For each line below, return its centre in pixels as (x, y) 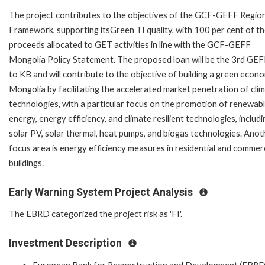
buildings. (26, 163)
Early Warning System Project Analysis (102, 192)
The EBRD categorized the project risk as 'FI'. (96, 214)
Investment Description (67, 243)
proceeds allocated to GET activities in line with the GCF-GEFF (130, 44)
